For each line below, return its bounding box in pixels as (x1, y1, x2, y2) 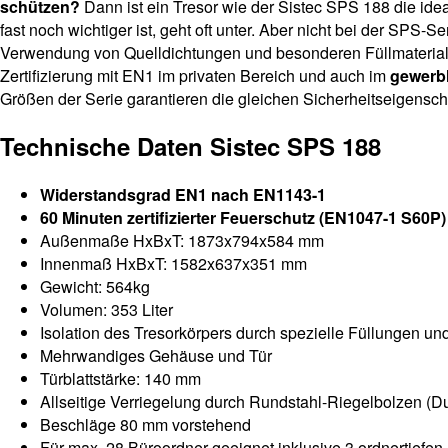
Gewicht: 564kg (40, 275, 150, 299)
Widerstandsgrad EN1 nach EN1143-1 (40, 183, 326, 207)
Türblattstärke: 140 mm (40, 367, 201, 391)
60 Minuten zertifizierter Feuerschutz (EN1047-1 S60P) (40, 206, 446, 230)
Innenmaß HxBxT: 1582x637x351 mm (40, 252, 307, 276)
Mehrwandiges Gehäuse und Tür (40, 344, 272, 368)
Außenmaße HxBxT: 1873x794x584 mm (40, 229, 324, 253)
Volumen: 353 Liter (40, 298, 173, 322)
